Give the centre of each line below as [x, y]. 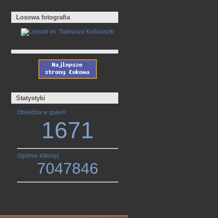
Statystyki [31, 98]
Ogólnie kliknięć [38, 156]
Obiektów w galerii [41, 112]
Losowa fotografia [43, 17]
